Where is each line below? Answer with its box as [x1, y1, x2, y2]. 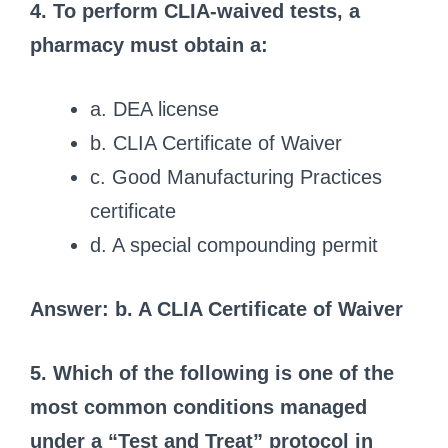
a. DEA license [90, 97, 219, 120]
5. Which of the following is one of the [30, 361, 394, 384]
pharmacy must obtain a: [30, 33, 268, 56]
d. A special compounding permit [90, 233, 378, 256]
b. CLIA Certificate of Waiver [90, 131, 342, 154]
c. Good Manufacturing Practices [90, 165, 382, 188]
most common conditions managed [30, 395, 367, 418]
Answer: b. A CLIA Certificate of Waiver [30, 297, 403, 320]
